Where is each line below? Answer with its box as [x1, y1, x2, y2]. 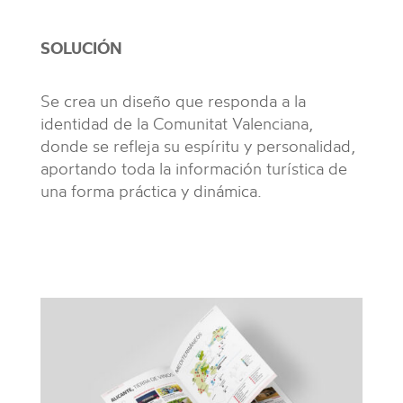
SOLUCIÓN [40, 37, 122, 58]
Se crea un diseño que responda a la [40, 90, 306, 111]
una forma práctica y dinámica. [40, 180, 262, 201]
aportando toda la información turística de [40, 157, 347, 178]
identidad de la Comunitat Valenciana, [40, 112, 313, 133]
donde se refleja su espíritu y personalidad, [40, 135, 355, 156]
